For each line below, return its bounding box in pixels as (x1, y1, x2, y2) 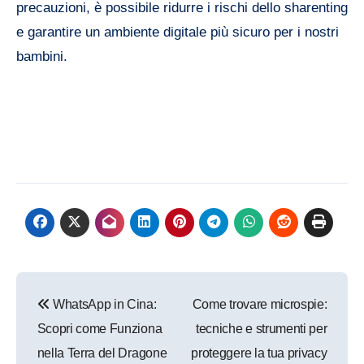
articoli (15, 305, 102, 336)
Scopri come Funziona (37, 322, 162, 336)
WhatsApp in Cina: (50, 297, 157, 312)
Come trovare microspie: (192, 297, 327, 312)
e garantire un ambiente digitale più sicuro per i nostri (16, 24, 339, 41)
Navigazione (15, 272, 169, 302)
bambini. (16, 49, 67, 65)
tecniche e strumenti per (196, 322, 327, 336)
